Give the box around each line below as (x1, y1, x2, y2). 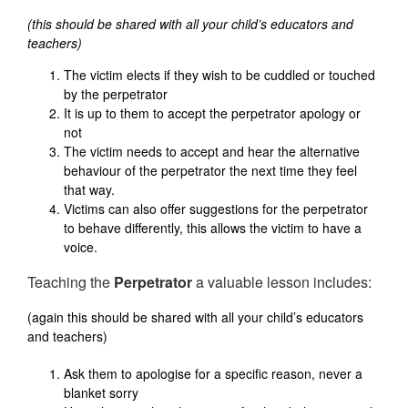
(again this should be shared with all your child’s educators (27, 308, 363, 327)
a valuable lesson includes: (192, 271, 372, 293)
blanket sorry (64, 383, 138, 403)
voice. (64, 238, 97, 257)
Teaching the (27, 271, 110, 293)
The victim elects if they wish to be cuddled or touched (64, 66, 375, 85)
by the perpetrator (64, 85, 168, 104)
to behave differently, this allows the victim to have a (64, 219, 362, 238)
